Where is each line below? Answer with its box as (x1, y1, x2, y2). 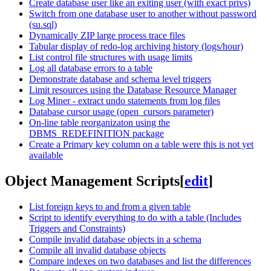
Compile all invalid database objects (29, 244, 166, 255)
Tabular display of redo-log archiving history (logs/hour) (29, 41, 243, 52)
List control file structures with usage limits (29, 52, 192, 63)
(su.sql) (29, 19, 57, 30)
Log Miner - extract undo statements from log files (29, 96, 220, 106)
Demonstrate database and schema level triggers (29, 74, 211, 85)
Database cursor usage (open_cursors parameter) (29, 106, 214, 117)
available (29, 150, 63, 161)
